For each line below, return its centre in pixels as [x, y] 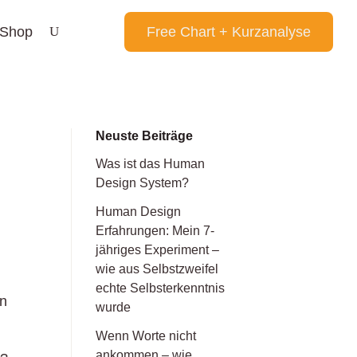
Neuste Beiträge [145, 135]
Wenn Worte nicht [146, 335]
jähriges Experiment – [158, 249]
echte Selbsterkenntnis [161, 288]
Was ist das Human [151, 163]
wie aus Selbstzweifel [157, 269]
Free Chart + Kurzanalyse [229, 32]
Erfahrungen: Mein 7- [155, 230]
